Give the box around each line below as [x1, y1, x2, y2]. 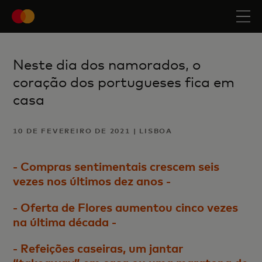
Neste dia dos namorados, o [13, 56, 201, 73]
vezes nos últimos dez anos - [13, 174, 171, 188]
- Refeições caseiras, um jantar [13, 241, 184, 255]
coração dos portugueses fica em [13, 74, 235, 91]
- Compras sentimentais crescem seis [13, 159, 220, 173]
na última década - [13, 215, 117, 229]
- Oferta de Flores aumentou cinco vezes [13, 200, 239, 214]
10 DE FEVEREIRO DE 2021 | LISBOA [13, 126, 173, 135]
